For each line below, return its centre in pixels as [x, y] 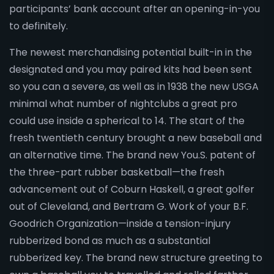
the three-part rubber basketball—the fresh [117, 172]
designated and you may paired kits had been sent [131, 69]
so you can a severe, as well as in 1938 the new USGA [134, 86]
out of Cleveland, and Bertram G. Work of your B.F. [129, 206]
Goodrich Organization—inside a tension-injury [120, 223]
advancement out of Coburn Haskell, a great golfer [132, 189]
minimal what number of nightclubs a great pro [123, 103]
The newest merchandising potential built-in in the [131, 52]
